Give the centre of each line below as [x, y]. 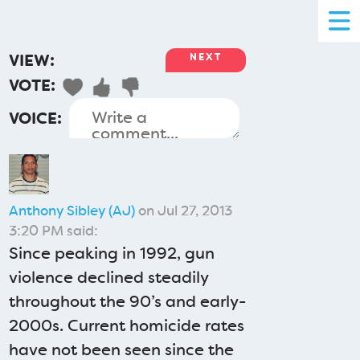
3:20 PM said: [54, 231]
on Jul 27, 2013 [184, 211]
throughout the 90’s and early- [128, 301]
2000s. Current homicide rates [127, 325]
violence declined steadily [109, 277]
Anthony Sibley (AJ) [72, 211]
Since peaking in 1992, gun [112, 253]
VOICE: [36, 118]
